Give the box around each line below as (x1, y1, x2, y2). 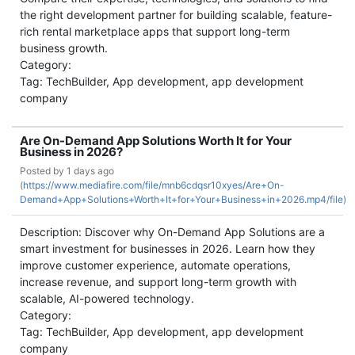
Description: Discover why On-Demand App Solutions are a (20, 225, 325, 239)
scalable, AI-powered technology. (20, 292, 194, 305)
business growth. (20, 41, 108, 55)
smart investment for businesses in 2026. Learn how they (20, 242, 315, 255)
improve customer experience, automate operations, (20, 258, 291, 272)
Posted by (20, 165, 67, 177)
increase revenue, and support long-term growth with (20, 275, 296, 288)
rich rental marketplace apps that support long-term (20, 25, 290, 38)
